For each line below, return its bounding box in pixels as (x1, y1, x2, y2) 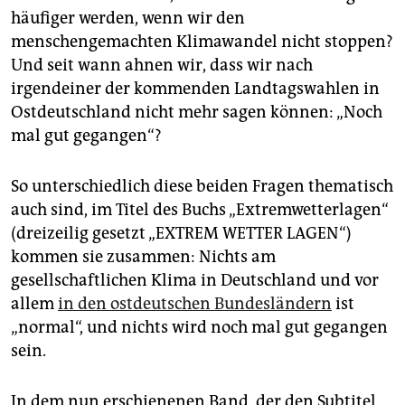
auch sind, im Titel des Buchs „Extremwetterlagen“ (11, 200, 389, 221)
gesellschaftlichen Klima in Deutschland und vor (11, 270, 379, 291)
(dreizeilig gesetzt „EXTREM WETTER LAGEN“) (11, 223, 352, 244)
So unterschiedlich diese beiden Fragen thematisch (11, 176, 393, 197)
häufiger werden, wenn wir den (11, 8, 245, 29)
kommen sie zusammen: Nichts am (11, 247, 276, 268)
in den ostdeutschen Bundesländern (58, 294, 332, 315)
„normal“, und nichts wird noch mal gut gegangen (11, 317, 388, 338)
